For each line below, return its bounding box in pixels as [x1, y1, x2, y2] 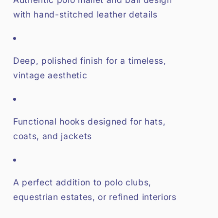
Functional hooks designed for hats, [13, 116, 166, 127]
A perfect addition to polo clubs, [13, 177, 151, 188]
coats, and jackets [13, 131, 92, 142]
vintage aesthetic [13, 70, 88, 81]
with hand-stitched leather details [13, 9, 158, 19]
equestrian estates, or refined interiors [13, 192, 177, 202]
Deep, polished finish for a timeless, [13, 55, 166, 66]
